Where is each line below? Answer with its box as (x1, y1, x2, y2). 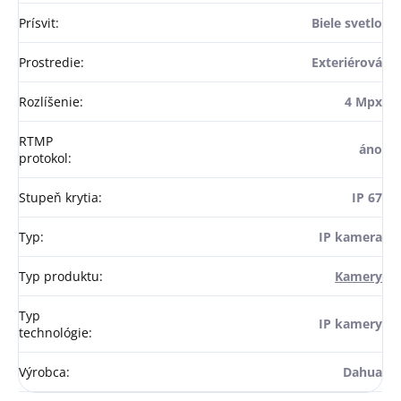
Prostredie (19, 54, 81, 72)
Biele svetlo (311, 14, 382, 32)
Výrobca (19, 363, 66, 381)
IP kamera (319, 228, 382, 246)
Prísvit (19, 14, 55, 32)
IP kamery (319, 315, 382, 333)
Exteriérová (311, 54, 382, 72)
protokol (19, 149, 68, 167)
